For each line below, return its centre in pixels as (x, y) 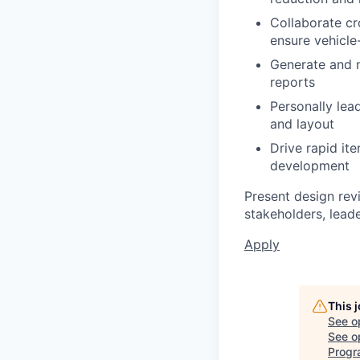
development (310, 166)
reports (292, 82)
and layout (302, 124)
